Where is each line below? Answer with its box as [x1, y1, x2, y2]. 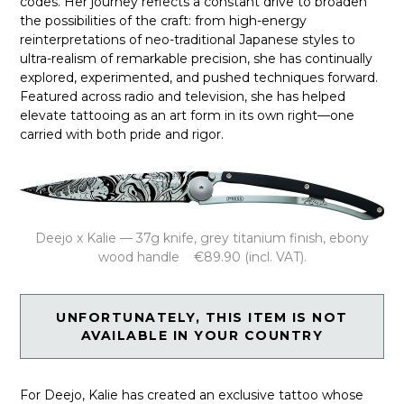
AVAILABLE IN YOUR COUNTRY [80, 327, 324, 344]
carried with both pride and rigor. [20, 125, 225, 142]
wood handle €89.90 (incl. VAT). [97, 249, 307, 266]
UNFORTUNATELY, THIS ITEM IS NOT [56, 309, 348, 326]
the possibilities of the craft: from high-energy [20, 12, 308, 29]
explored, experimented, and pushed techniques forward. [20, 69, 379, 86]
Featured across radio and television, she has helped [20, 87, 346, 105]
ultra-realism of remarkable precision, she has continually [20, 50, 373, 67]
